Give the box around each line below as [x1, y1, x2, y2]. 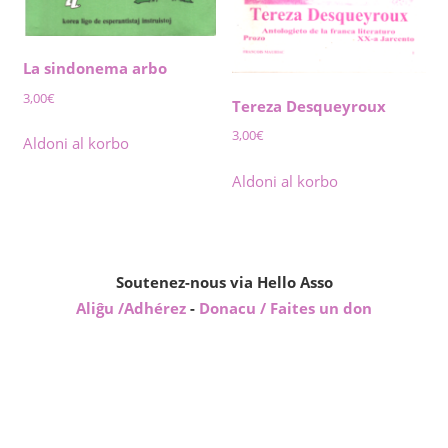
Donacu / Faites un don [199, 297, 372, 318]
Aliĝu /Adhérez [76, 297, 190, 318]
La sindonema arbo [22, 58, 167, 79]
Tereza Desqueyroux [232, 95, 387, 116]
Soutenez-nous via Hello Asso [115, 271, 333, 292]
